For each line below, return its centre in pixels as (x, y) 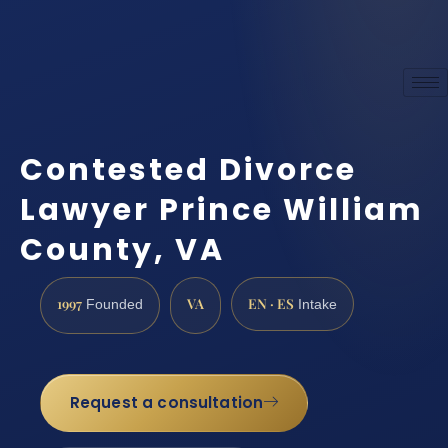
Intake (315, 304)
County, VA (122, 249)
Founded (112, 304)
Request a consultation (166, 403)
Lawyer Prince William (222, 209)
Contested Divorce (188, 169)
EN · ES (271, 302)
